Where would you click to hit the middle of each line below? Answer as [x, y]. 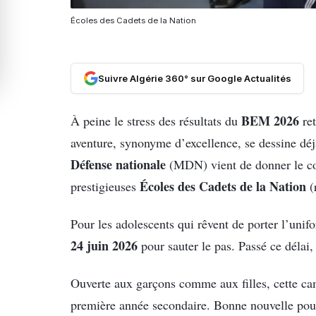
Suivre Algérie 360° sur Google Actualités [194, 79]
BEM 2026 [270, 120]
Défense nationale [118, 164]
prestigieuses [105, 186]
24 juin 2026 [104, 245]
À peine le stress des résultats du [156, 120]
